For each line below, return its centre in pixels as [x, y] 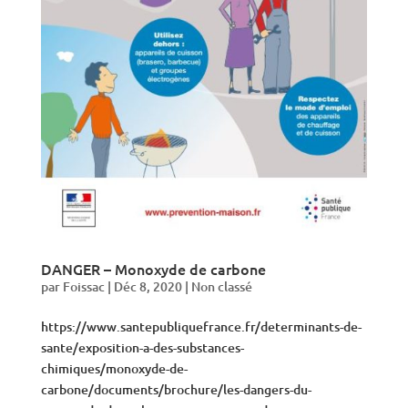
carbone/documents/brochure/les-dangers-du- [176, 390]
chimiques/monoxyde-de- [114, 369]
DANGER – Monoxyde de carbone [153, 269]
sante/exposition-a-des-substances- [142, 348]
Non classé [221, 287]
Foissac [83, 287]
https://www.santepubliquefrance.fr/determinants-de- [201, 327]
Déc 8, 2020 [148, 287]
